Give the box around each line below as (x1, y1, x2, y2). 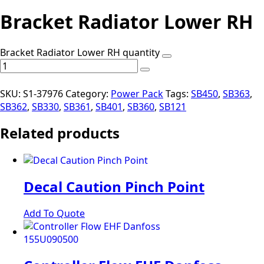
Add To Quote (24, 207, 85, 220)
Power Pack (111, 87, 163, 100)
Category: (65, 87, 111, 100)
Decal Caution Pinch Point (24, 177, 204, 197)
